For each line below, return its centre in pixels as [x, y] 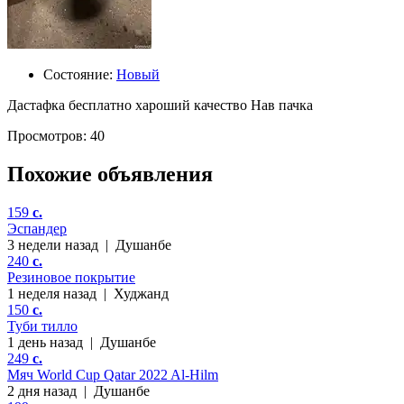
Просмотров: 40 [56, 135]
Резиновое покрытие [71, 277]
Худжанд [141, 293]
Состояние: [78, 74]
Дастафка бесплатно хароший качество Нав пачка [160, 105]
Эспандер [37, 228]
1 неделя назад [52, 293]
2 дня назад [42, 390]
